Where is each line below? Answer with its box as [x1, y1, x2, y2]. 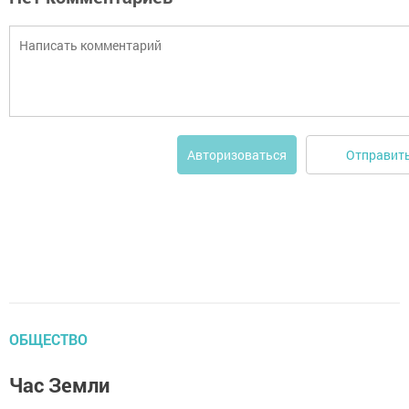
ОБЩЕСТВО [9, 330, 88, 350]
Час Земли [9, 372, 110, 399]
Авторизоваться [187, 146, 287, 164]
